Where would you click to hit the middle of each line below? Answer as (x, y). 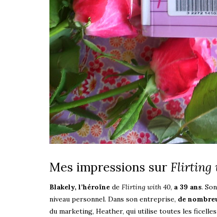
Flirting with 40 (146, 187)
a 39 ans (187, 187)
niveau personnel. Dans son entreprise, (114, 199)
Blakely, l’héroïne (80, 187)
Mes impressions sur (110, 167)
